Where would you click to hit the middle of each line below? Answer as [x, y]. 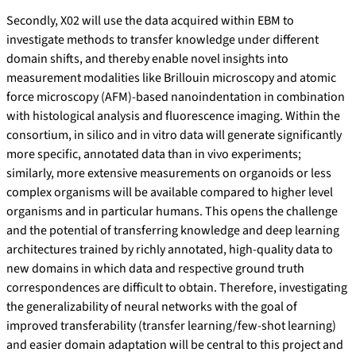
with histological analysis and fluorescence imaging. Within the [173, 116]
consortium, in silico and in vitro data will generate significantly [174, 135]
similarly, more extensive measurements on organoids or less [169, 174]
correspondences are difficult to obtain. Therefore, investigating [177, 288]
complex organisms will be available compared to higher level [170, 193]
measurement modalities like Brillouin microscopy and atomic [171, 78]
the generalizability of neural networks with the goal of [152, 307]
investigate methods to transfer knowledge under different [163, 40]
